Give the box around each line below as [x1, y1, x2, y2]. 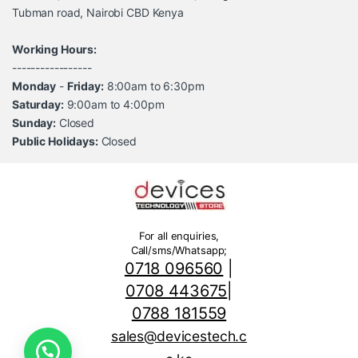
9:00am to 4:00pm [63, 97, 165, 111]
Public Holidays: [12, 133, 98, 148]
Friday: [66, 78, 104, 93]
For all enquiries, [138, 229, 220, 243]
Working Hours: [12, 42, 97, 56]
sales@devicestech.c [110, 328, 248, 345]
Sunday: [12, 115, 57, 129]
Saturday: [12, 97, 64, 111]
